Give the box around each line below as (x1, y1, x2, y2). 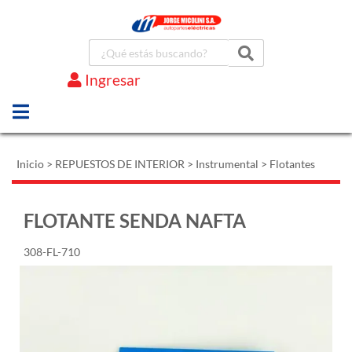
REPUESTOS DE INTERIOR (55, 157, 185, 170)
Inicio (16, 157, 44, 170)
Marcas (54, 96, 95, 111)
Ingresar (85, 70, 141, 89)
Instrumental (196, 157, 258, 170)
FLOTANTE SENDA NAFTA (24, 209, 246, 232)
